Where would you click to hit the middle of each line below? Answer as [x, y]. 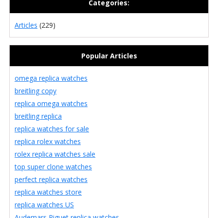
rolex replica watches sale [55, 154]
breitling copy [36, 91]
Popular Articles [109, 56]
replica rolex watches [48, 141]
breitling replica [38, 116]
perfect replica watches [51, 179]
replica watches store [48, 192]
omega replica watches [51, 78]
